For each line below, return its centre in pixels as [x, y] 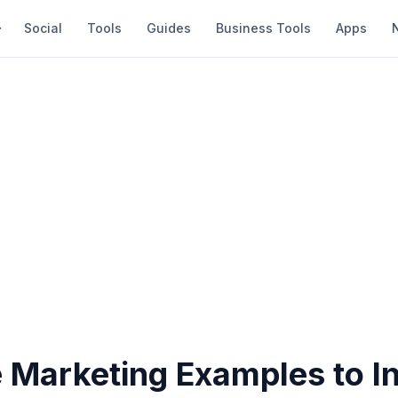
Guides [169, 28]
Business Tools [263, 28]
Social [43, 28]
